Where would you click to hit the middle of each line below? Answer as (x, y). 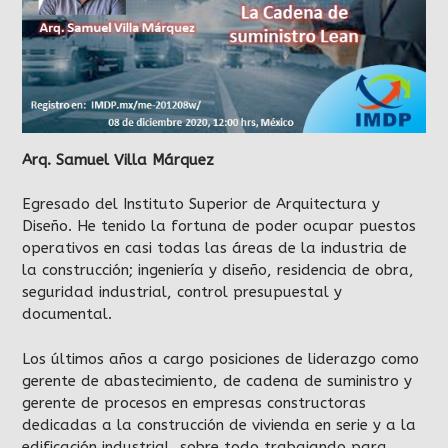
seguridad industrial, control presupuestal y (182, 292)
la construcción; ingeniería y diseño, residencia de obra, (218, 270)
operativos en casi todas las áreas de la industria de (214, 248)
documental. (67, 314)
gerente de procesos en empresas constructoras (194, 402)
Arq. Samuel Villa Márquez (118, 159)
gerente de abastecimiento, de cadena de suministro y (217, 380)
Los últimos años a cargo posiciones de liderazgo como (220, 358)
